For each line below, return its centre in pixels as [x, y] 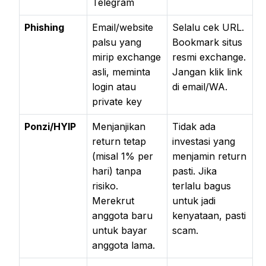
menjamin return [209, 156]
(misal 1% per [123, 156]
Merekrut [113, 200]
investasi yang [204, 141]
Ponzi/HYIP [50, 126]
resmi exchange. [209, 57]
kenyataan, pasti [209, 215]
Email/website [123, 27]
